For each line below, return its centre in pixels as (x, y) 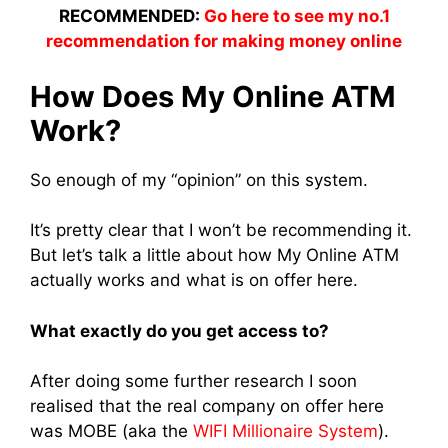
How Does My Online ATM (213, 96)
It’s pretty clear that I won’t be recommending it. (221, 230)
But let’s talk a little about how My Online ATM (214, 255)
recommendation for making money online (224, 41)
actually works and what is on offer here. (194, 280)
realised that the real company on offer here (207, 406)
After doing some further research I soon (193, 381)
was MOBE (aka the (111, 431)
